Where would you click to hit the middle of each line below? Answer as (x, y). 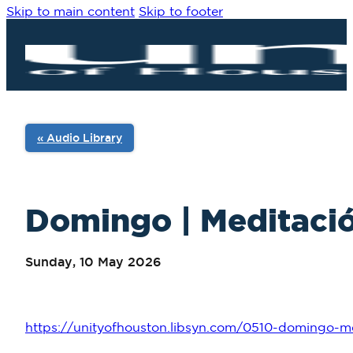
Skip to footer (181, 12)
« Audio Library (80, 138)
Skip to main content (71, 12)
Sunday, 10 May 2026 (93, 262)
